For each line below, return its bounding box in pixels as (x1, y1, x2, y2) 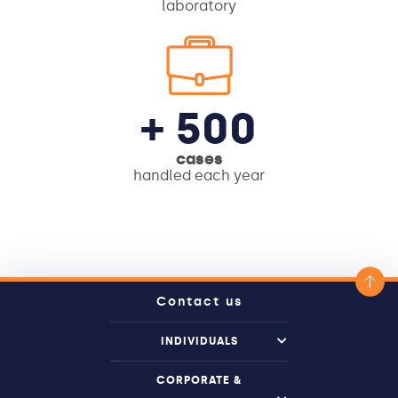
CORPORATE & (156, 373, 242, 386)
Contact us (155, 294, 243, 310)
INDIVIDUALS (160, 334, 238, 347)
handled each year (133, 166, 265, 184)
